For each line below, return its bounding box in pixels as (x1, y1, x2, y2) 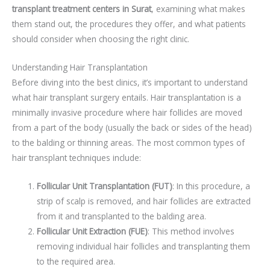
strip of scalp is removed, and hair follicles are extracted (37, 195, 251, 207)
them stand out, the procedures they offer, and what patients (12, 18, 246, 30)
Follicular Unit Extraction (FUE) (37, 225, 148, 237)
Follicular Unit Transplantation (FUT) (37, 180, 173, 192)
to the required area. (37, 255, 116, 267)
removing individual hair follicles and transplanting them (37, 240, 251, 252)
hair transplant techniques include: (12, 151, 141, 163)
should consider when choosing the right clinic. (12, 33, 189, 45)
